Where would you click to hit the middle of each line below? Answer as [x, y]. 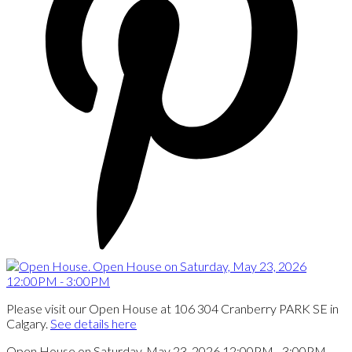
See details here [93, 323]
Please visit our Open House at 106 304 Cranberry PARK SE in [172, 308]
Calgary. [28, 323]
